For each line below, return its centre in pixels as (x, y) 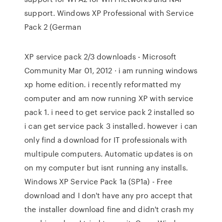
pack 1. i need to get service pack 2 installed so (110, 112)
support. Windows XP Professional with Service (109, 13)
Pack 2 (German (53, 27)
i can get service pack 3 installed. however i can (111, 126)
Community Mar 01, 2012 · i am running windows (111, 70)
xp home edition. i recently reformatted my (103, 84)
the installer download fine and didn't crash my (109, 209)
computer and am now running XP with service (109, 98)
